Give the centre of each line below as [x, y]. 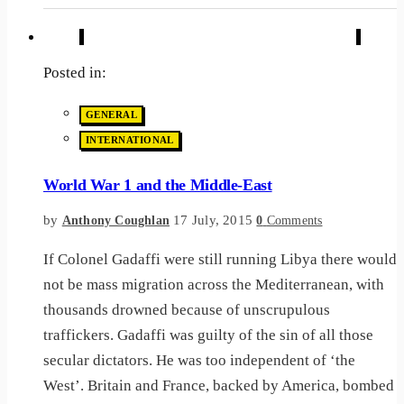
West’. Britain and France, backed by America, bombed [219, 385]
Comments [294, 221]
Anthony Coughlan [115, 221]
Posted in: [75, 72]
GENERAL [112, 115]
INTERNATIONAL [130, 140]
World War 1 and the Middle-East [158, 185]
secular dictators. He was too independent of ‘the [199, 360]
